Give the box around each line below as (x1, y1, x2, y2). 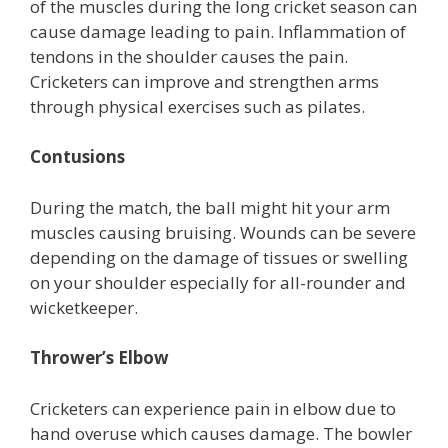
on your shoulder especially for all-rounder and (30, 270, 406, 294)
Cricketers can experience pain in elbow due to (30, 396, 396, 420)
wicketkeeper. (30, 295, 138, 319)
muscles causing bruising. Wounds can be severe (30, 220, 416, 244)
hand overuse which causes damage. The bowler (30, 421, 412, 445)
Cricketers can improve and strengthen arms (30, 69, 379, 93)
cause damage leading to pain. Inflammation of (30, 19, 406, 43)
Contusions (30, 145, 125, 168)
